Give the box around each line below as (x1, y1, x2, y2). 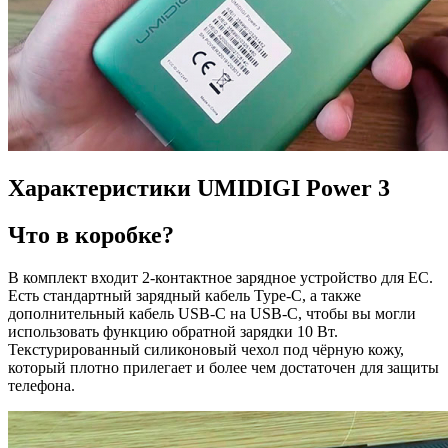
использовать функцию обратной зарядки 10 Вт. (8, 322, 338, 340)
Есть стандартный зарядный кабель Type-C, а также (8, 286, 361, 304)
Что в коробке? (8, 221, 174, 248)
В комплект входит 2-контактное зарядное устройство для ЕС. (8, 268, 433, 286)
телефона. (8, 376, 75, 394)
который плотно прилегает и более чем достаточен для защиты (8, 358, 439, 376)
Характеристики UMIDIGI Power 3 (8, 174, 390, 201)
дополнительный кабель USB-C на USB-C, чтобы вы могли (8, 304, 416, 322)
